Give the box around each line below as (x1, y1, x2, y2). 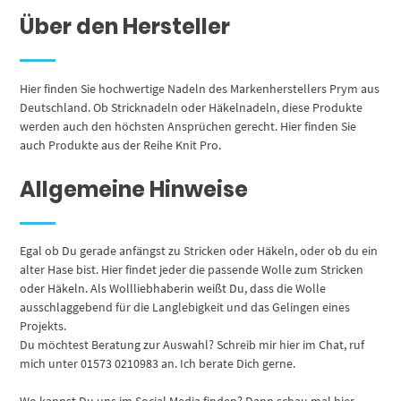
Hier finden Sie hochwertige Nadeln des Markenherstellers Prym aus (20, 80, 380, 97)
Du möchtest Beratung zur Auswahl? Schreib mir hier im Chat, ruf (20, 337, 365, 354)
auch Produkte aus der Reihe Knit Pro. (20, 136, 222, 153)
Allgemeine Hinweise (20, 174, 249, 204)
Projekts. (20, 318, 67, 335)
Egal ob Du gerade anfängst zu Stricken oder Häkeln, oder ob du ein (20, 243, 379, 260)
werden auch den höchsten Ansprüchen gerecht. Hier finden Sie (20, 117, 357, 134)
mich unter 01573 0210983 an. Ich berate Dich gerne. (20, 355, 296, 372)
